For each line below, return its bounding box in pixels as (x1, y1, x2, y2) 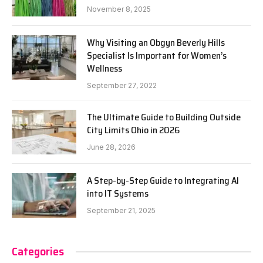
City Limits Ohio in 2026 (87, 123, 180, 138)
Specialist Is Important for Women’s (87, 48, 227, 63)
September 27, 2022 (87, 81, 157, 90)
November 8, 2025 (87, 5, 151, 14)
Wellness (87, 61, 122, 76)
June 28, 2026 (87, 143, 136, 152)
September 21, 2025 (87, 206, 156, 215)
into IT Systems (87, 186, 149, 201)
